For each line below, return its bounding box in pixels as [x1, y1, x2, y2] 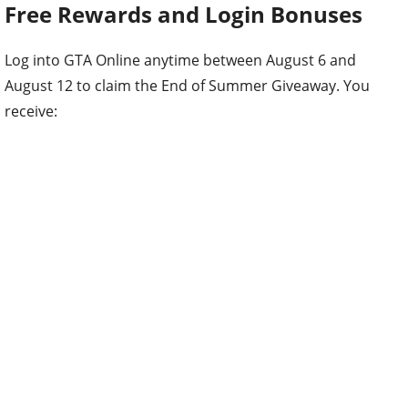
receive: [5, 101, 57, 122]
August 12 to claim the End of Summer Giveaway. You [5, 76, 370, 97]
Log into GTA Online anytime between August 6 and [5, 50, 356, 71]
